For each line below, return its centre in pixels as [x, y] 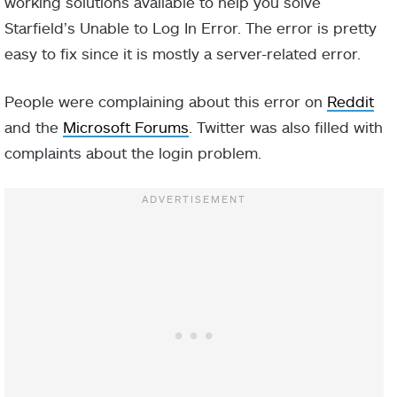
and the [34, 127]
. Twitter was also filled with [286, 127]
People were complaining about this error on [166, 101]
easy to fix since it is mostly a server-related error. [183, 54]
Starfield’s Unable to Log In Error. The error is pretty [191, 28]
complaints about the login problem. [133, 153]
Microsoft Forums [126, 127]
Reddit [350, 101]
